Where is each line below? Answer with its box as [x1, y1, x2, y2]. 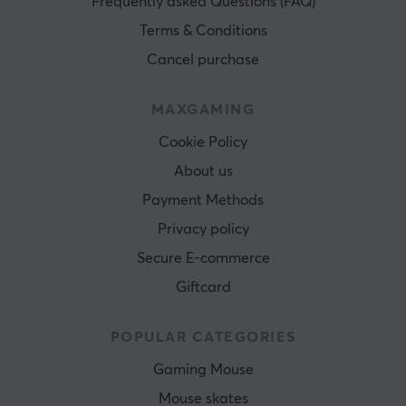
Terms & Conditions [139, 24, 267, 39]
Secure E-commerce [136, 251, 270, 266]
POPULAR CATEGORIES [110, 330, 296, 345]
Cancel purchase [147, 53, 259, 68]
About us [173, 164, 233, 179]
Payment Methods [142, 193, 264, 208]
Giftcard [175, 280, 231, 295]
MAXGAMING [150, 102, 256, 118]
